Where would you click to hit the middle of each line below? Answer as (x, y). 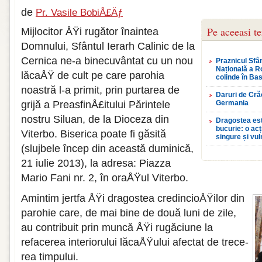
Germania (232, 103)
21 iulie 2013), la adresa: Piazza (96, 163)
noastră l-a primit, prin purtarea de (100, 90)
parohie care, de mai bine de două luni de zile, (129, 213)
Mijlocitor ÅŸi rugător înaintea (90, 32)
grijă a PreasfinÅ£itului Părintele (96, 105)
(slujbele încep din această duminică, (107, 149)
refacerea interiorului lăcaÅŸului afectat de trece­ (135, 242)
